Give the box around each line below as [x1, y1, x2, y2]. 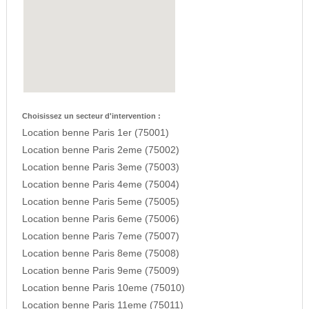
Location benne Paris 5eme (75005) [21, 197, 179, 208]
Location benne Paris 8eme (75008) [21, 248, 179, 259]
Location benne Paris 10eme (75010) [21, 283, 185, 294]
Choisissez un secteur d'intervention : [21, 112, 161, 121]
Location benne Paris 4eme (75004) [21, 179, 179, 190]
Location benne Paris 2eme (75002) [21, 145, 179, 156]
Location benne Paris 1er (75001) [21, 128, 169, 139]
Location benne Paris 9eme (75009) [21, 266, 179, 277]
